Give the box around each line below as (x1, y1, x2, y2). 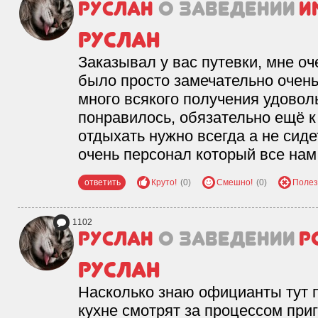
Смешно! (216, 177, 253, 187)
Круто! (151, 177, 177, 187)
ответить (84, 177, 121, 187)
